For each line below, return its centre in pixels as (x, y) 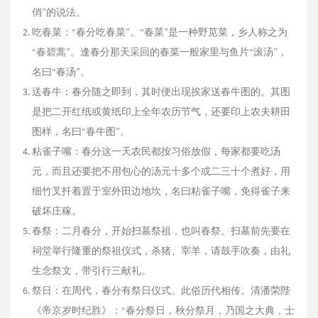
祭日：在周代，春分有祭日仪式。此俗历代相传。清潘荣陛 (161, 290)
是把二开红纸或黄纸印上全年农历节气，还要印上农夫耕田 (161, 111)
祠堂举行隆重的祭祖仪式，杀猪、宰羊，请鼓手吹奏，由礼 (161, 251)
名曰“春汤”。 (61, 72)
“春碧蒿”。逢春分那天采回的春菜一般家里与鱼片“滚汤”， (160, 52)
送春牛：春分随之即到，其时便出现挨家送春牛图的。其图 (161, 92)
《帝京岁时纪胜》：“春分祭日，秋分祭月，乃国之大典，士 (163, 310)
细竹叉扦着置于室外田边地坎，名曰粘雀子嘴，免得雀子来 (161, 191)
